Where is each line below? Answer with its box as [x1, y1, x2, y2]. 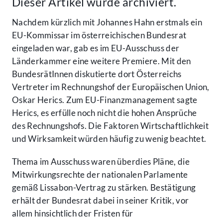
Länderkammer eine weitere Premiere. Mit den [12, 56, 191, 67]
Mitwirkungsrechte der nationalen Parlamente [12, 169, 188, 180]
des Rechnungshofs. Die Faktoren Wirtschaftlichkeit [12, 120, 209, 131]
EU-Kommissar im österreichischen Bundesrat [12, 30, 187, 41]
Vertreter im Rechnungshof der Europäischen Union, [12, 82, 210, 93]
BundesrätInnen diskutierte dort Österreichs [12, 69, 182, 80]
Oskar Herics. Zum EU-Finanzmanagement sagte [12, 95, 198, 106]
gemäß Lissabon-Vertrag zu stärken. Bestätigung [12, 182, 196, 193]
